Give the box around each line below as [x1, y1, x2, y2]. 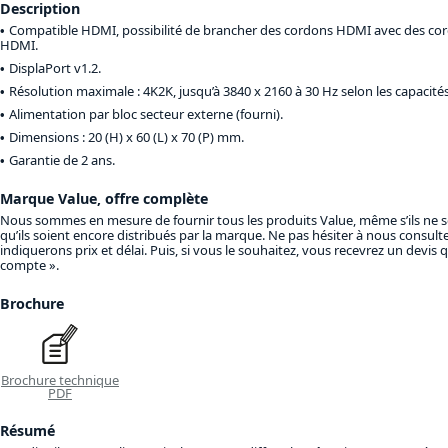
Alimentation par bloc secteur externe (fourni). [9, 105, 283, 124]
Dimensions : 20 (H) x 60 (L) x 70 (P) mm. [9, 128, 244, 147]
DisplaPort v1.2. [9, 59, 101, 78]
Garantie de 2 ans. [9, 151, 115, 170]
